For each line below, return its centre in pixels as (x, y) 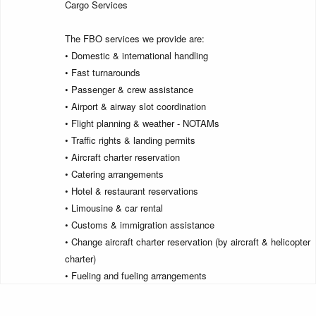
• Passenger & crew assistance (129, 90)
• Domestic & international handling (136, 56)
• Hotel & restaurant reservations (132, 191)
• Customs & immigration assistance (140, 225)
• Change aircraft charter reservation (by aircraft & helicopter (188, 242)
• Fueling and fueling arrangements (136, 276)
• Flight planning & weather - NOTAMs (142, 123)
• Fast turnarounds (103, 73)
